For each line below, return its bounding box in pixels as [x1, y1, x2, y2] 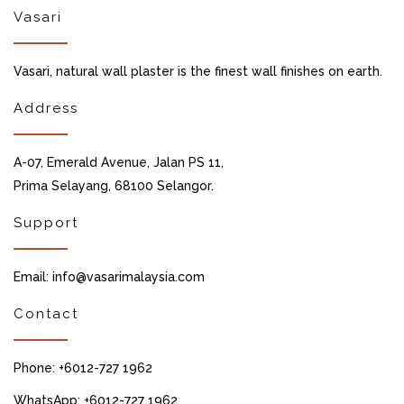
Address [14, 100, 78, 117]
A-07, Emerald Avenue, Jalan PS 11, [14, 155, 224, 170]
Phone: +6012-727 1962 [14, 361, 152, 376]
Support [14, 215, 78, 232]
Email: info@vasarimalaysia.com [14, 270, 205, 285]
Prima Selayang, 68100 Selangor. [14, 179, 214, 194]
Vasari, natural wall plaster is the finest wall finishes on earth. [14, 64, 382, 79]
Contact [14, 306, 78, 323]
